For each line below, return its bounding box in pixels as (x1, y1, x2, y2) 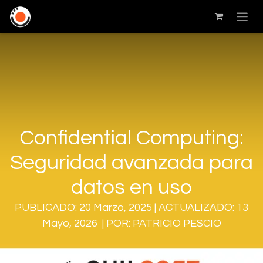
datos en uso (71, 176, 192, 198)
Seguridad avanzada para (10, 151, 253, 173)
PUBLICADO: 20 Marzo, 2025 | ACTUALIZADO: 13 (15, 201, 248, 213)
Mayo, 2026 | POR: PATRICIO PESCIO (42, 217, 221, 229)
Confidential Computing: (19, 127, 244, 149)
